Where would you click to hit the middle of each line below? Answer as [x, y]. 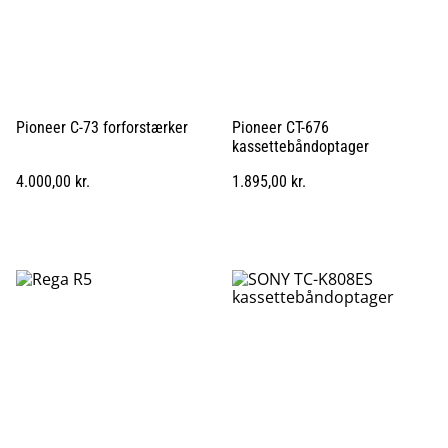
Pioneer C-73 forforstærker [102, 127]
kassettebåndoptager [300, 146]
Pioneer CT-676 [280, 127]
